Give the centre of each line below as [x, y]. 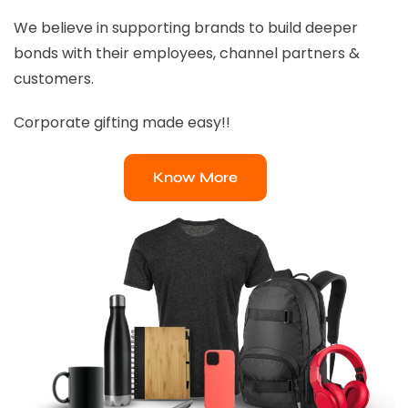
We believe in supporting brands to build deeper [186, 27]
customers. [54, 78]
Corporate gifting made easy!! [122, 122]
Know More [195, 177]
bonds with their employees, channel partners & [187, 53]
